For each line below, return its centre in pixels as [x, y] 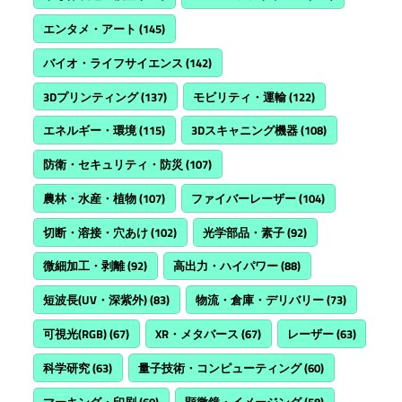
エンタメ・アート [90, 28]
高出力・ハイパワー [226, 266]
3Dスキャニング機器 [245, 131]
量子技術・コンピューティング [220, 367]
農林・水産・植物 [90, 198]
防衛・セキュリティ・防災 [114, 165]
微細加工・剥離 [84, 266]
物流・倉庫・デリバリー [260, 300]
